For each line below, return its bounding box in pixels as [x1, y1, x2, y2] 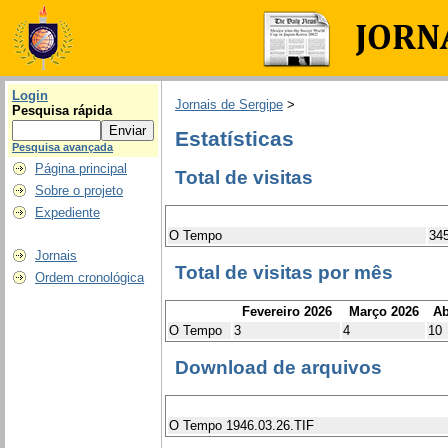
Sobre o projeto [35, 183, 123, 198]
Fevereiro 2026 [241, 303, 332, 319]
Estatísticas [175, 126, 294, 151]
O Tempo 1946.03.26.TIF [169, 417, 314, 433]
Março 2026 [348, 303, 419, 319]
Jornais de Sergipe [175, 97, 283, 113]
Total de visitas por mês [175, 262, 393, 284]
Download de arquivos [175, 357, 382, 379]
